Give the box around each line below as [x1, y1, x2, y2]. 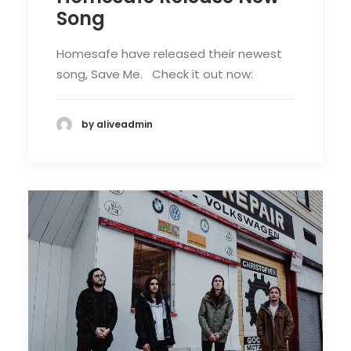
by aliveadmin [81, 118, 153, 132]
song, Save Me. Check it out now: [56, 65, 253, 82]
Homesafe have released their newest [56, 45, 282, 62]
